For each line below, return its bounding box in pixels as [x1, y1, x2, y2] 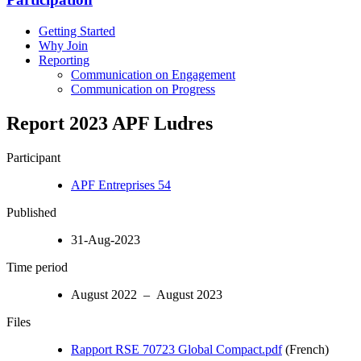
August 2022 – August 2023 [71, 287, 222, 301]
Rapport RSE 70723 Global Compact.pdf [71, 342, 282, 356]
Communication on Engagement [71, 67, 235, 81]
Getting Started [39, 23, 115, 38]
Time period [6, 259, 68, 274]
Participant [6, 150, 60, 164]
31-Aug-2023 [71, 232, 140, 247]
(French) [282, 342, 329, 356]
